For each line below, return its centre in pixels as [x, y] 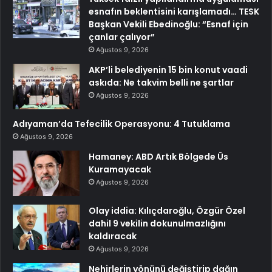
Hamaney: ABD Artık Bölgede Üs [158, 156]
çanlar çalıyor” [122, 37]
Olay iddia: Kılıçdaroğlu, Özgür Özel [167, 210]
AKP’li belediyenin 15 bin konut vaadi [168, 70]
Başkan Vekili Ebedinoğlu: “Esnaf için [168, 24]
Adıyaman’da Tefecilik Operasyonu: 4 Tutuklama [121, 124]
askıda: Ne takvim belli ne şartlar [161, 82]
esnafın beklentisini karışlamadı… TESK [174, 11]
